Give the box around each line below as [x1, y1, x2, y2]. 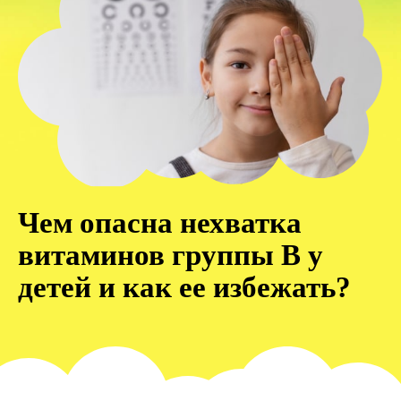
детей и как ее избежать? [18, 270, 351, 303]
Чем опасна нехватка [18, 206, 302, 239]
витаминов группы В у [18, 238, 323, 271]
